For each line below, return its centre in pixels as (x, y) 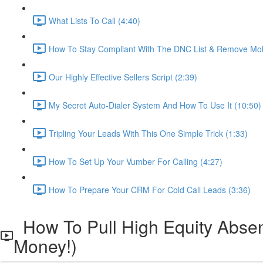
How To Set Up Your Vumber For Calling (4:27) (136, 161)
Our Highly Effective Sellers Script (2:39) (123, 77)
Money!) (45, 246)
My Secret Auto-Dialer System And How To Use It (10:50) (155, 105)
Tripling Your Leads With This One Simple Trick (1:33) (148, 133)
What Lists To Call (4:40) (95, 20)
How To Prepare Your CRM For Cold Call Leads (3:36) (150, 189)
